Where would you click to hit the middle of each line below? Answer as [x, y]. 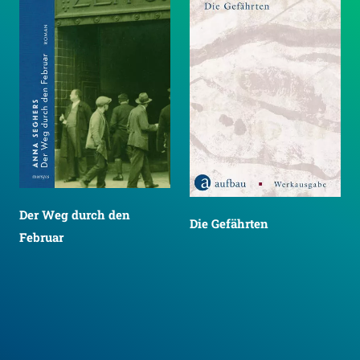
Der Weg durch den [75, 215]
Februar [41, 237]
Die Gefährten [229, 224]
